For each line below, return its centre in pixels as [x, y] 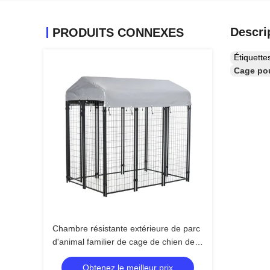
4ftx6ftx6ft [71, 255]
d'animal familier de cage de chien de [124, 242]
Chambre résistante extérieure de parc [126, 228]
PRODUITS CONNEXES [118, 33]
